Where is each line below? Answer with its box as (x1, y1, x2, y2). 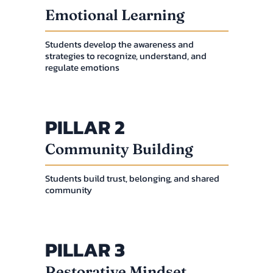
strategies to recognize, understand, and (44, 48, 207, 63)
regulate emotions (44, 60, 119, 74)
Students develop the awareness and (44, 37, 194, 51)
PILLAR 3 (44, 235, 125, 264)
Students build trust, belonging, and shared (44, 171, 219, 185)
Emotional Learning (44, 5, 185, 24)
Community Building (44, 140, 193, 158)
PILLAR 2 (44, 112, 125, 142)
